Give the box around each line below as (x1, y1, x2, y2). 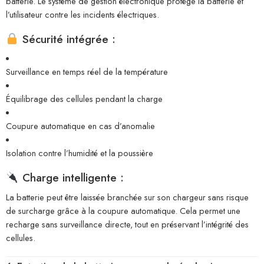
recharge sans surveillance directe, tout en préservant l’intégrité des (6, 217, 249, 230)
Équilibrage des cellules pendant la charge (6, 93, 163, 105)
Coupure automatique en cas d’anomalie (6, 120, 155, 133)
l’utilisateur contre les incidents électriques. (6, 8, 159, 21)
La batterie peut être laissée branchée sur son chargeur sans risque (6, 190, 249, 203)
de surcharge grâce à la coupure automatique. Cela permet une (6, 204, 240, 217)
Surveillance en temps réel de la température (6, 65, 168, 78)
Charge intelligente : (18, 170, 124, 186)
